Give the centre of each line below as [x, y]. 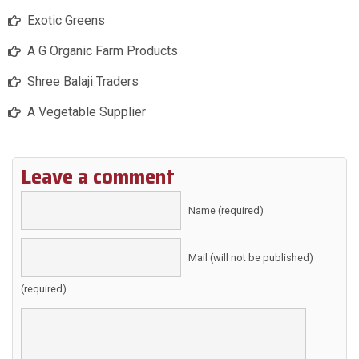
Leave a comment [98, 177]
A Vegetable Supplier [87, 112]
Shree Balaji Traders [83, 82]
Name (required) [226, 211]
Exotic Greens [66, 21]
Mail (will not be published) [251, 258]
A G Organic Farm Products [103, 51]
